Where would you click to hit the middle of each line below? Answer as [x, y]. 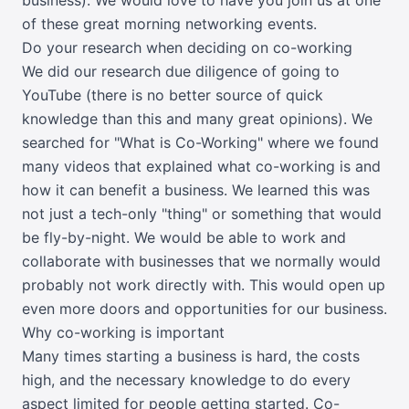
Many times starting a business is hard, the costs [191, 356]
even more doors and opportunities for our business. [204, 308]
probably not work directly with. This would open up [204, 284]
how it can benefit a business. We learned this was [196, 189]
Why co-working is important [123, 332]
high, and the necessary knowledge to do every [186, 379]
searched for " [71, 142]
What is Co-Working [189, 142]
